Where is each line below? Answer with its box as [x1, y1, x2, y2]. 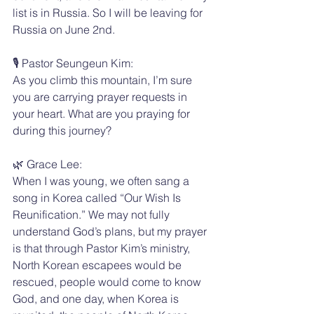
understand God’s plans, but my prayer [13, 224, 210, 238]
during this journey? [13, 123, 111, 137]
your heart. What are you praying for [13, 106, 193, 121]
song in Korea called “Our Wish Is [13, 190, 184, 205]
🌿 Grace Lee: [13, 156, 82, 171]
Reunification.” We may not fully [13, 207, 172, 221]
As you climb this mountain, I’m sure [13, 72, 195, 87]
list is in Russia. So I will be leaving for [13, 5, 205, 20]
